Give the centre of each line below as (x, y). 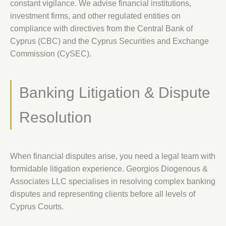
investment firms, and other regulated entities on (95, 16)
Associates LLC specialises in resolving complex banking (113, 181)
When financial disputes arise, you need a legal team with (113, 156)
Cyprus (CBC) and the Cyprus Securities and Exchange (109, 41)
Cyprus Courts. (37, 206)
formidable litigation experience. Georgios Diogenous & (109, 168)
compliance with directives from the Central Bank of (101, 28)
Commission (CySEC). (51, 53)
